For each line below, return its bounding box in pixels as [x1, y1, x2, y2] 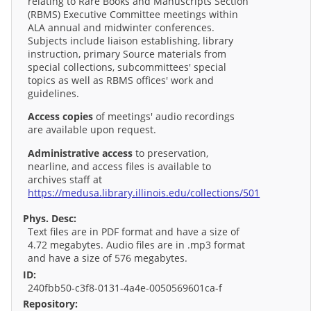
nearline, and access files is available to [28, 159, 212, 173]
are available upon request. [28, 123, 157, 137]
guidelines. [28, 86, 80, 100]
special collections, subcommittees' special [28, 60, 227, 74]
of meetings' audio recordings [96, 110, 235, 124]
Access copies [28, 110, 96, 124]
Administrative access [28, 146, 133, 160]
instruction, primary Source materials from [28, 47, 227, 60]
